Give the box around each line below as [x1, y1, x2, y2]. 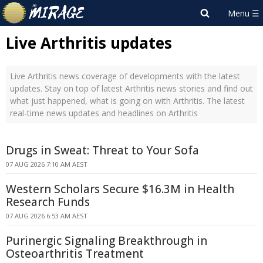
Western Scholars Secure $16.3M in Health [6, 181, 234, 197]
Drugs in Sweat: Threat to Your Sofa [6, 143, 199, 158]
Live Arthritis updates [6, 32, 172, 53]
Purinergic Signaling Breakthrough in [6, 233, 207, 248]
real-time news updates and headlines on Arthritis [10, 107, 198, 119]
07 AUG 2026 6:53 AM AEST [6, 211, 87, 220]
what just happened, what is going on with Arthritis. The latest [10, 95, 245, 106]
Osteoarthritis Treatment [6, 246, 144, 261]
